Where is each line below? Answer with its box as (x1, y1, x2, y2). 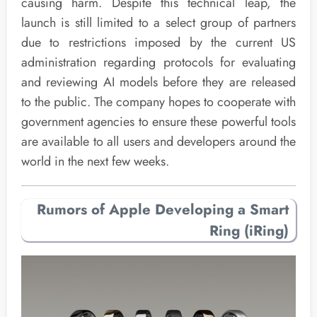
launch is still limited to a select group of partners (21, 13, 296, 33)
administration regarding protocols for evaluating (21, 53, 296, 72)
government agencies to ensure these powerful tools (21, 113, 296, 132)
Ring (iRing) (209, 219, 289, 241)
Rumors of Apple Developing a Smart (37, 198, 289, 220)
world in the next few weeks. (21, 152, 169, 171)
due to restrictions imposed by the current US (21, 33, 296, 52)
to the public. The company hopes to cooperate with (21, 93, 296, 112)
